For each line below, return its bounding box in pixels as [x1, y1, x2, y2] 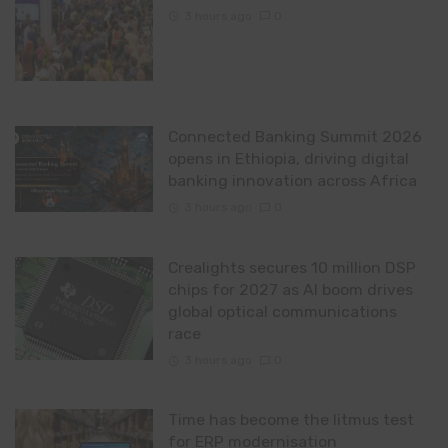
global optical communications [167, 301, 397, 321]
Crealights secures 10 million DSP [167, 257, 416, 277]
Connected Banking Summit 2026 [167, 127, 422, 146]
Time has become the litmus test [167, 409, 414, 429]
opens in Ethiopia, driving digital [167, 149, 409, 168]
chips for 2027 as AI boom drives [167, 279, 413, 299]
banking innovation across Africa [167, 171, 417, 190]
